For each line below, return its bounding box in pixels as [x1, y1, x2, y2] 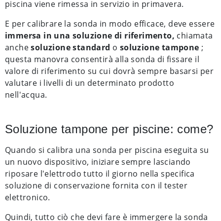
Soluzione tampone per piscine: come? [5, 122, 214, 136]
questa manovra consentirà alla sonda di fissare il [5, 54, 199, 65]
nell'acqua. [5, 89, 47, 100]
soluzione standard [31, 42, 110, 53]
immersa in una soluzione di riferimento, [5, 30, 175, 41]
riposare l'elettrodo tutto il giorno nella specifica [5, 168, 195, 179]
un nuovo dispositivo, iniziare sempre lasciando [5, 156, 191, 167]
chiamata [175, 30, 213, 41]
